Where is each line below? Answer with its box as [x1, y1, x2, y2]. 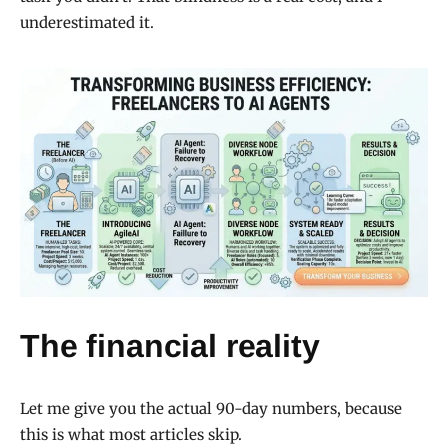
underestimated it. [20, 13, 154, 33]
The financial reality [20, 327, 320, 364]
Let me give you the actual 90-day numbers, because [20, 398, 402, 418]
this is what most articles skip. [20, 424, 242, 444]
